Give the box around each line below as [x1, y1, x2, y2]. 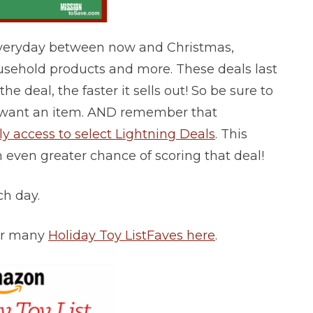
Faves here [147, 228, 215, 244]
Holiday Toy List [48, 228, 147, 244]
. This [215, 126, 247, 143]
